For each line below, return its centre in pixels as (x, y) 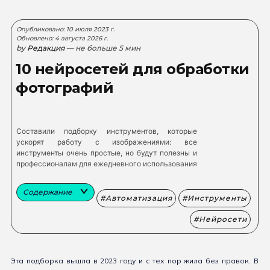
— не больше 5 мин (103, 48)
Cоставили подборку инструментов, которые (107, 131)
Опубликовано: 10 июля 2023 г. (65, 29)
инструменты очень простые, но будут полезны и (107, 153)
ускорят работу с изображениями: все (107, 142)
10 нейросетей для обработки (133, 69)
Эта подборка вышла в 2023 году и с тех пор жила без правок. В (135, 261)
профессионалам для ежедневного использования (107, 164)
